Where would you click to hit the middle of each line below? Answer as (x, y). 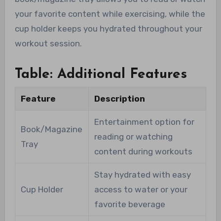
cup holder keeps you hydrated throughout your (108, 29)
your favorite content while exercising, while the (110, 14)
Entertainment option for (144, 122)
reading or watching (133, 136)
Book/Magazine (51, 129)
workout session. (48, 44)
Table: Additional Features (101, 75)
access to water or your (141, 189)
